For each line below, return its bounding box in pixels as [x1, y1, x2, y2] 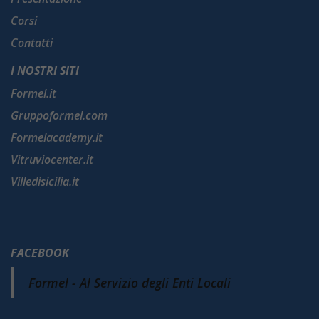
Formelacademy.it [11, 130, 103, 146]
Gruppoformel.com [11, 108, 108, 124]
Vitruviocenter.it [11, 152, 93, 168]
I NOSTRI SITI [11, 63, 79, 79]
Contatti [11, 35, 53, 51]
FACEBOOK [11, 245, 69, 261]
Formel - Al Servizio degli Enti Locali [28, 274, 231, 292]
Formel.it [11, 85, 56, 102]
